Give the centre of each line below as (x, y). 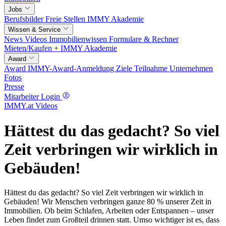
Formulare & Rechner (144, 39)
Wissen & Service (34, 29)
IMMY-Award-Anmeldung (72, 69)
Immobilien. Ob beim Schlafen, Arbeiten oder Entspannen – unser (109, 211)
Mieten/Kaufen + (32, 48)
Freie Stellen (66, 19)
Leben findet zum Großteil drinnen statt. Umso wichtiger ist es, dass (112, 220)
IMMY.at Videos (31, 106)
